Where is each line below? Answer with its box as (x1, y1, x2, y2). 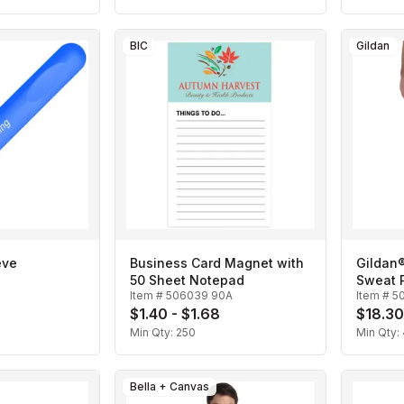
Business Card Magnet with (130, 255, 304, 271)
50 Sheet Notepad (130, 272, 244, 289)
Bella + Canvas (130, 380, 209, 394)
